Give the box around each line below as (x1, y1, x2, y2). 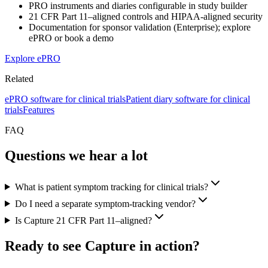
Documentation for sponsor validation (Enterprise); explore (29, 22, 251, 32)
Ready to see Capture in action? (5, 237, 200, 254)
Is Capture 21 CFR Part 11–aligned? (14, 215, 152, 226)
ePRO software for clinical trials (5, 93, 126, 104)
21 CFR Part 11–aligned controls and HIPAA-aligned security (29, 11, 263, 22)
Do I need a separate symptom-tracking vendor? (14, 198, 196, 209)
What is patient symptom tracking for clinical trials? (14, 181, 208, 192)
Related (5, 73, 33, 84)
